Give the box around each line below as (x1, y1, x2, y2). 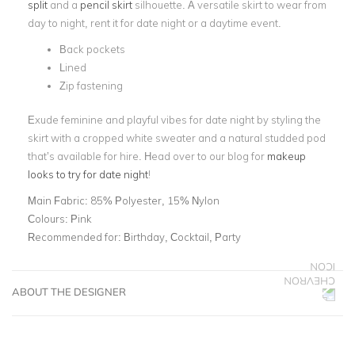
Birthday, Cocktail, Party (124, 230, 241, 243)
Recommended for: (28, 230, 124, 243)
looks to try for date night (28, 167, 148, 181)
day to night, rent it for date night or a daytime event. (28, 17, 281, 29)
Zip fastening (59, 79, 123, 92)
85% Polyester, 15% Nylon (90, 193, 219, 207)
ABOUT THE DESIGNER (12, 284, 126, 298)
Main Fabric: (28, 193, 90, 207)
